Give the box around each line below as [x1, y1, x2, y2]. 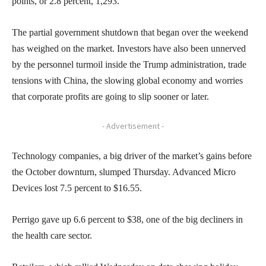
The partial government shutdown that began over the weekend [12, 27, 248, 37]
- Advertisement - [102, 120, 164, 131]
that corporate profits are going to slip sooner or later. [12, 91, 209, 102]
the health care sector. [12, 230, 92, 240]
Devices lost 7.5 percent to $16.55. [12, 182, 142, 193]
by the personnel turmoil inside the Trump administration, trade [12, 59, 246, 69]
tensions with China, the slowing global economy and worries [12, 75, 243, 85]
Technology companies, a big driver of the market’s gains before [12, 150, 252, 161]
